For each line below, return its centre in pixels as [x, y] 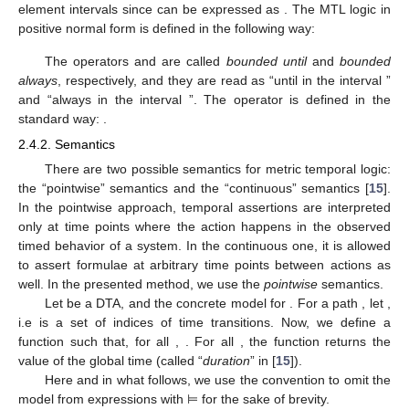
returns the [358, 341]
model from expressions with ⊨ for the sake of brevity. [174, 399]
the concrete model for [222, 303]
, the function [283, 341]
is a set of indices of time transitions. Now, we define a [215, 322]
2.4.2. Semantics [67, 144]
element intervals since [88, 10]
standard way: [61, 118]
